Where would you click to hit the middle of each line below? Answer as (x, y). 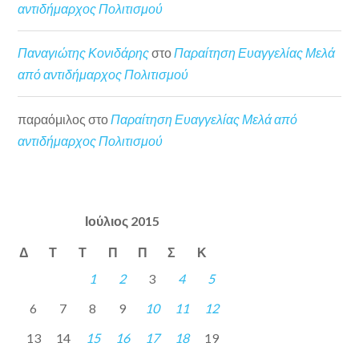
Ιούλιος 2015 (123, 221)
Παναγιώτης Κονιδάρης (84, 53)
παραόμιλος (52, 119)
